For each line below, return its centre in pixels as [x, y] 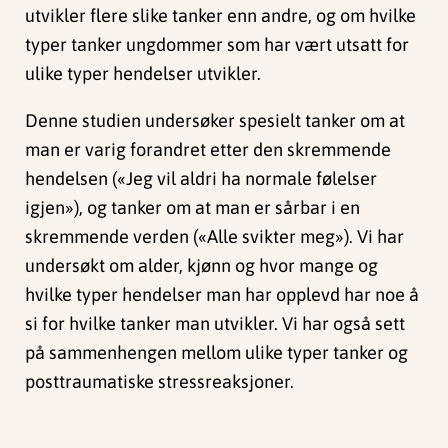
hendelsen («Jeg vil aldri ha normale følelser [201, 178]
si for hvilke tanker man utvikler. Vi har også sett [215, 323]
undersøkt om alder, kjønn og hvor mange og [202, 265]
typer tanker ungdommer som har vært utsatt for [217, 44]
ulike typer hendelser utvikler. [145, 73]
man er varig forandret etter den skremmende [208, 149]
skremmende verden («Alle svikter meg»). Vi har [215, 236]
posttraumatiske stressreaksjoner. [162, 381]
